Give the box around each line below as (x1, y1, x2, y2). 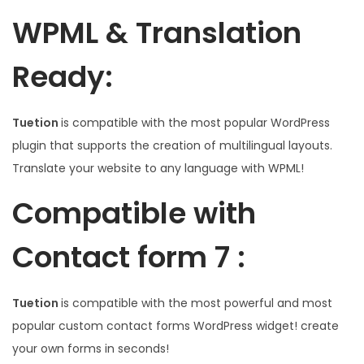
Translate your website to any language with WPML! (12, 160, 304, 177)
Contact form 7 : (12, 236, 245, 279)
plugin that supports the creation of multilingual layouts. (12, 137, 332, 154)
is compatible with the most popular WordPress (61, 115, 330, 132)
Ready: (12, 56, 113, 98)
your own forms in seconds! (12, 340, 169, 357)
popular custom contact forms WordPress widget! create (12, 318, 339, 335)
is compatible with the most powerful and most (61, 295, 332, 312)
